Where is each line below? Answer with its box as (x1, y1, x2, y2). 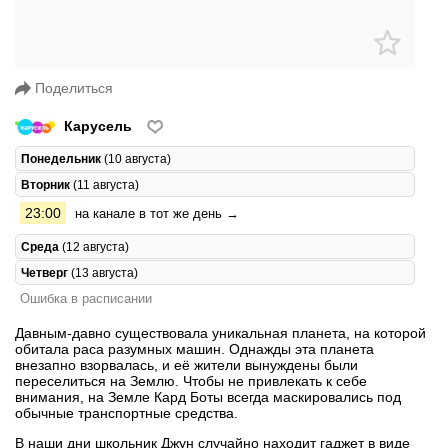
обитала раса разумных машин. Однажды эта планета (15, 340, 374, 357)
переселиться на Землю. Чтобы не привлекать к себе (15, 372, 367, 389)
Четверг (21, 265, 68, 279)
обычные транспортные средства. (15, 404, 238, 421)
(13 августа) (68, 265, 138, 279)
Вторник (21, 177, 70, 191)
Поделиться (35, 79, 113, 96)
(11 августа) (70, 177, 139, 191)
